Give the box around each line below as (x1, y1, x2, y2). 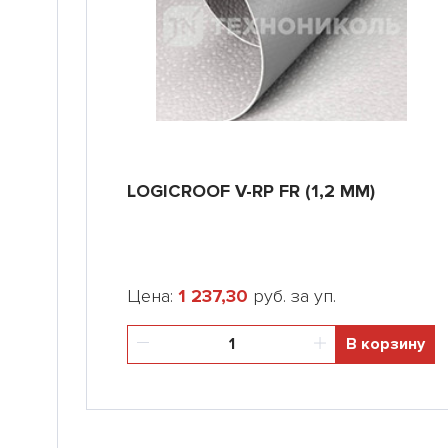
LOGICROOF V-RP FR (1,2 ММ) (127, 180, 375, 202)
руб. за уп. (248, 285, 336, 307)
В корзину (346, 334, 425, 354)
